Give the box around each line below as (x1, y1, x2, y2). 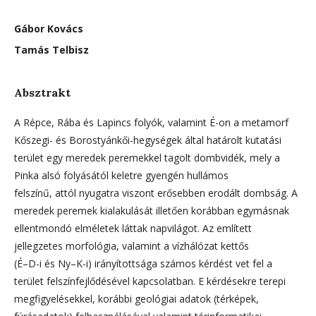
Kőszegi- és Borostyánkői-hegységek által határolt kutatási (14, 133, 281, 147)
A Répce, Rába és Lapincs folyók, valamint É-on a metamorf (14, 115, 288, 129)
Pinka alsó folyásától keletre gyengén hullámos (14, 168, 229, 182)
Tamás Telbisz (14, 42, 89, 56)
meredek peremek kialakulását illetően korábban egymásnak (14, 203, 289, 217)
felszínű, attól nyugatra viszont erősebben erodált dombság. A (14, 186, 298, 200)
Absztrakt (14, 85, 71, 99)
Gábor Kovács (14, 21, 83, 35)
